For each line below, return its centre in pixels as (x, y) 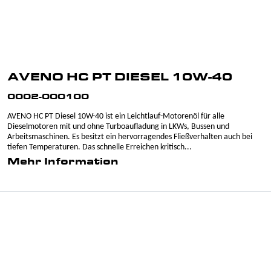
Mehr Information (63, 162)
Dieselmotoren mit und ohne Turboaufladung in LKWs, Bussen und (118, 127)
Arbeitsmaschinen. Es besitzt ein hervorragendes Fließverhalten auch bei (130, 137)
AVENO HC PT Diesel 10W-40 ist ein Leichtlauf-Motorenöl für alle (116, 116)
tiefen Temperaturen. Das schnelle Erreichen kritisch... (100, 147)
